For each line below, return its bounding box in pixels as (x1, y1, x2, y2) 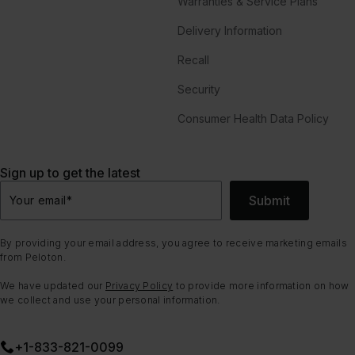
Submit (249, 192, 290, 208)
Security (177, 82, 220, 96)
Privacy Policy (105, 279, 174, 292)
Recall (177, 52, 209, 67)
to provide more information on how (173, 279, 349, 292)
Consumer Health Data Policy (177, 111, 329, 125)
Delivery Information (177, 23, 282, 37)
